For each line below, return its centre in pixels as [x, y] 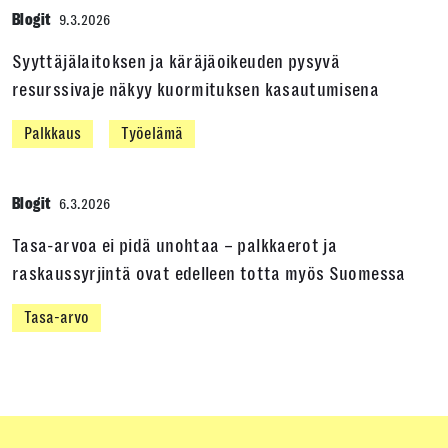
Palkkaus [52, 133]
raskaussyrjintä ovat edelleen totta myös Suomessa [211, 274]
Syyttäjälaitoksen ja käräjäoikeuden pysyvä [176, 62]
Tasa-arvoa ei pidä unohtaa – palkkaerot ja [175, 246]
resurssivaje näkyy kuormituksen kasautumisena [196, 90]
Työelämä [152, 133]
